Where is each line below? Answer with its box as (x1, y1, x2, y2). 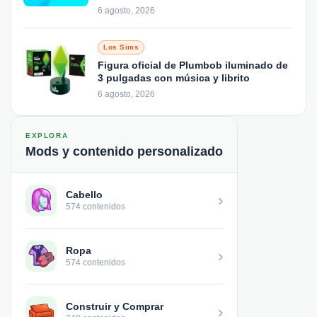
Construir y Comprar (66, 300, 163, 312)
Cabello (66, 188, 103, 200)
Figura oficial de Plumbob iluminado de (98, 59, 288, 71)
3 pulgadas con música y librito (98, 71, 250, 83)
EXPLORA (25, 131, 69, 139)
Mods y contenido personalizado (25, 144, 223, 158)
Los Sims (103, 42, 139, 51)
